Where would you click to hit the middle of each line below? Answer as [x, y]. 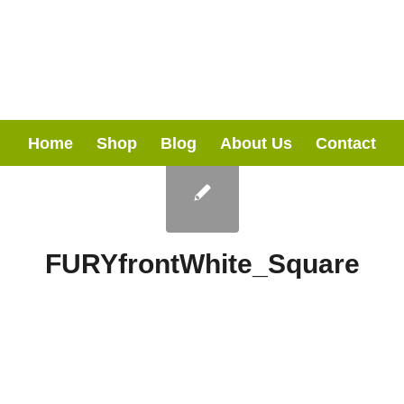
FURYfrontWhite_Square [202, 264]
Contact [345, 143]
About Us [256, 143]
